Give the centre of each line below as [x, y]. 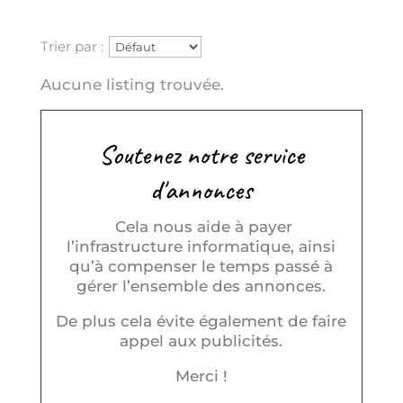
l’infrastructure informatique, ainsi [201, 247]
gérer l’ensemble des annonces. [201, 287]
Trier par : [72, 47]
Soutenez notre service [201, 155]
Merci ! [201, 376]
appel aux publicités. [201, 341]
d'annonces [201, 190]
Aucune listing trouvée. [132, 85]
